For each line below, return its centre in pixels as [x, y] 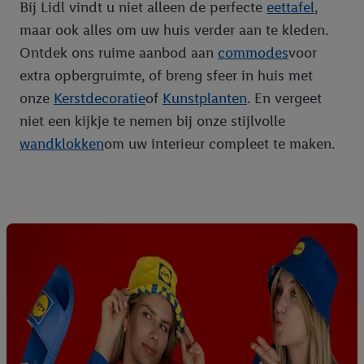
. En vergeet [284, 99]
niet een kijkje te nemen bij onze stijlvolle [152, 121]
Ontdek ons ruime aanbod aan [119, 53]
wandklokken [62, 144]
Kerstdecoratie [100, 99]
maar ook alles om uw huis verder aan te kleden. [174, 30]
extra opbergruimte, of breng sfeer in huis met [166, 76]
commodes [253, 53]
